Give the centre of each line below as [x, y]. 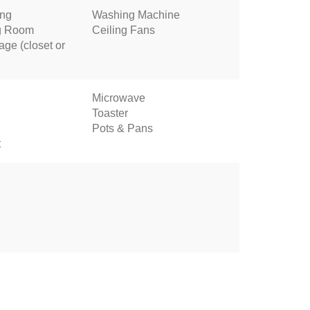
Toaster [110, 113]
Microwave [118, 98]
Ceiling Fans [123, 30]
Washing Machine [136, 15]
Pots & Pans [122, 128]
